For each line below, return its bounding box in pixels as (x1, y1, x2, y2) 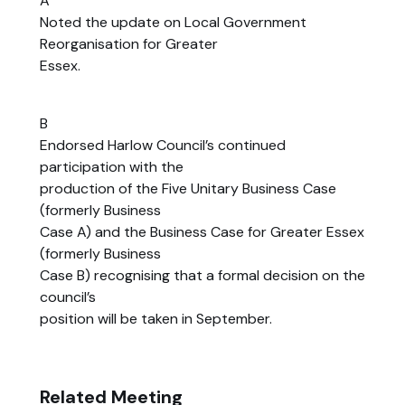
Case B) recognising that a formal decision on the (40, 265, 365, 285)
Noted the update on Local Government (40, 12, 306, 32)
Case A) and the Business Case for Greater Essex (40, 221, 364, 241)
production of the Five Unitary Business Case (40, 178, 336, 198)
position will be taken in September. (40, 308, 272, 328)
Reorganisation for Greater (40, 33, 218, 53)
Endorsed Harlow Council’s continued (40, 135, 286, 155)
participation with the (40, 156, 184, 176)
